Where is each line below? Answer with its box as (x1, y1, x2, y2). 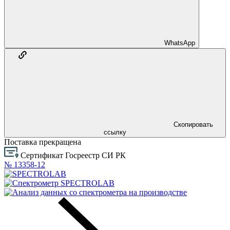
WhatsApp (164, 39, 195, 47)
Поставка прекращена (4, 137, 81, 146)
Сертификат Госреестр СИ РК (21, 150, 126, 160)
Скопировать (173, 120, 213, 128)
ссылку (104, 128, 126, 136)
